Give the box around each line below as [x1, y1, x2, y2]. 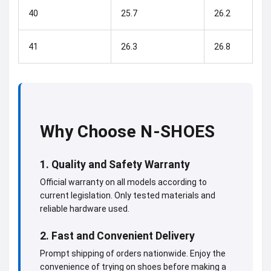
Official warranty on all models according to [40, 177, 207, 187]
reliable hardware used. [40, 204, 129, 214]
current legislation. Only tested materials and [40, 191, 215, 200]
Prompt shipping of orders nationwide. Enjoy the [40, 249, 226, 258]
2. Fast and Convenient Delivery [40, 230, 195, 242]
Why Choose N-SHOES [40, 122, 215, 142]
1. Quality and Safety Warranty [40, 158, 190, 171]
